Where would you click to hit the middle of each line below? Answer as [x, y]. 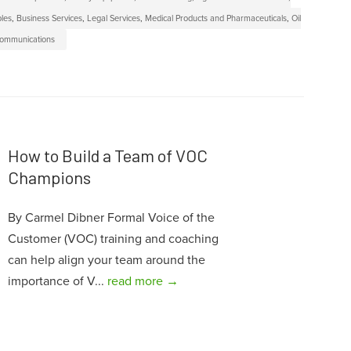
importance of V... [57, 282]
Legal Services [114, 19]
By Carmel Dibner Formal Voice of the [111, 218]
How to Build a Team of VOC [107, 156]
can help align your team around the [106, 261]
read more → [143, 282]
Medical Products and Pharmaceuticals [216, 19]
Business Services [50, 19]
